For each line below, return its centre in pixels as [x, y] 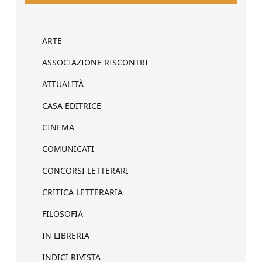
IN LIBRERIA [66, 235]
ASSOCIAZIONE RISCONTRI [95, 62]
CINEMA [58, 127]
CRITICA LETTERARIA [82, 192]
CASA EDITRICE [72, 106]
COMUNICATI [68, 149]
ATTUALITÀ [63, 84]
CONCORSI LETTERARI [85, 170]
